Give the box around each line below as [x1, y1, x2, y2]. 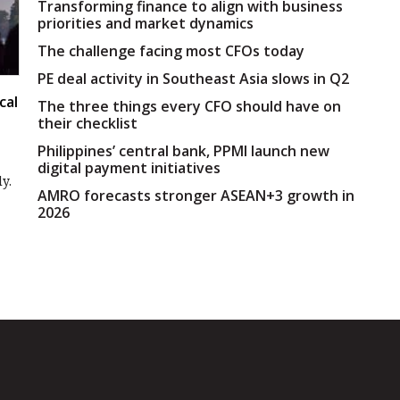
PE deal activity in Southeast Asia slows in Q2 [37, 69, 349, 89]
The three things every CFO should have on [37, 96, 341, 117]
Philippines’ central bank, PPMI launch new [37, 141, 329, 162]
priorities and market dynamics [37, 13, 254, 34]
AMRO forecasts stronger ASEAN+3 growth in [37, 186, 354, 206]
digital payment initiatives [37, 158, 221, 179]
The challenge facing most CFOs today [37, 41, 304, 62]
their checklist [37, 113, 137, 134]
